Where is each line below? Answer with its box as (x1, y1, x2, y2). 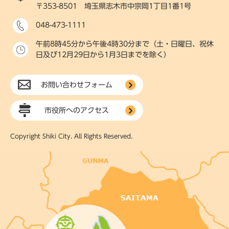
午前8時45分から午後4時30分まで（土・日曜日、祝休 (36, 40, 214, 48)
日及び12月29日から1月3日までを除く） (36, 51, 171, 59)
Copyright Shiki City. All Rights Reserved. (10, 133, 132, 140)
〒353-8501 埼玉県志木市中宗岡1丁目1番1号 (36, 3, 191, 10)
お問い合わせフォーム (41, 81, 112, 89)
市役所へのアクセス (44, 107, 109, 114)
